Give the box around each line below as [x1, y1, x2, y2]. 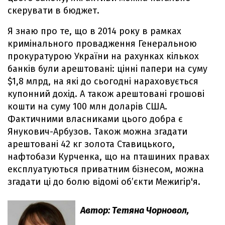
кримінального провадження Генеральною [8, 38, 197, 50]
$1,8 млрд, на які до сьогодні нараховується [8, 76, 198, 87]
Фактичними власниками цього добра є [8, 114, 183, 125]
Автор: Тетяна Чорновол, [80, 205, 189, 216]
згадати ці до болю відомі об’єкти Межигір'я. [8, 176, 203, 188]
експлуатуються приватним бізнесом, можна [8, 164, 204, 175]
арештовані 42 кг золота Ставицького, [8, 139, 175, 150]
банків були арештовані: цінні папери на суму [8, 63, 207, 75]
